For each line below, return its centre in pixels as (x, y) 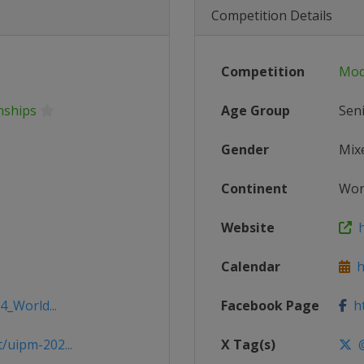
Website (248, 227)
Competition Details (272, 15)
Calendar (251, 266)
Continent (254, 188)
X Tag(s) (248, 344)
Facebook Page (270, 305)
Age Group (256, 110)
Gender (245, 149)
